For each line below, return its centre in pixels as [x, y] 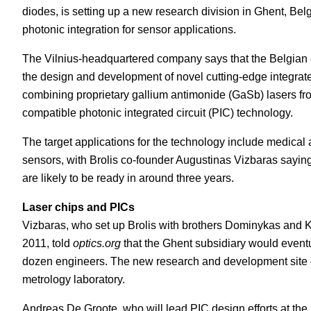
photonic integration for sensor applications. [129, 30]
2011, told [48, 243]
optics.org [97, 243]
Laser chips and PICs [78, 207]
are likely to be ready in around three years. [128, 178]
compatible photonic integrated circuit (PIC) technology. [158, 113]
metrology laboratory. [74, 279]
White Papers [184, 22]
